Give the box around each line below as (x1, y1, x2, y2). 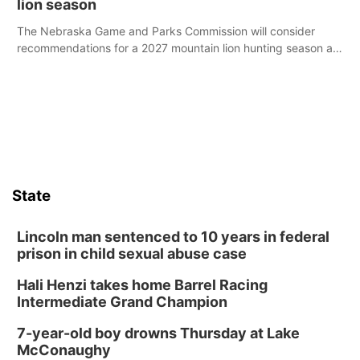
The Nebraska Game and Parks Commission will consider (17, 24, 315, 38)
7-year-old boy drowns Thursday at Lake (17, 325, 300, 342)
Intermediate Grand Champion (17, 293, 227, 310)
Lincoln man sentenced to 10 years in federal (17, 228, 329, 245)
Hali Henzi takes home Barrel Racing (17, 276, 268, 293)
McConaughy (17, 342, 111, 358)
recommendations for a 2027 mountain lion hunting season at (17, 41, 337, 55)
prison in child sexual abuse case (17, 245, 247, 262)
